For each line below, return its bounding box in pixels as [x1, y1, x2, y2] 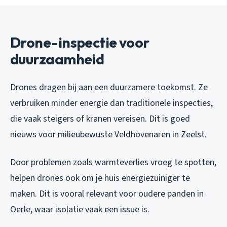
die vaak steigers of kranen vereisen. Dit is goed [10, 112, 190, 125]
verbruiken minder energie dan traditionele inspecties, [10, 96, 213, 109]
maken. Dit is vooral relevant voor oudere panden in [10, 187, 204, 200]
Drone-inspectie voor [10, 33, 149, 51]
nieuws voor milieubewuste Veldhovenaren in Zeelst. [10, 128, 207, 141]
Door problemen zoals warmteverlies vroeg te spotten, [10, 156, 216, 169]
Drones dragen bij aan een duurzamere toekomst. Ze [10, 81, 208, 94]
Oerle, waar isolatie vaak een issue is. [10, 203, 149, 216]
